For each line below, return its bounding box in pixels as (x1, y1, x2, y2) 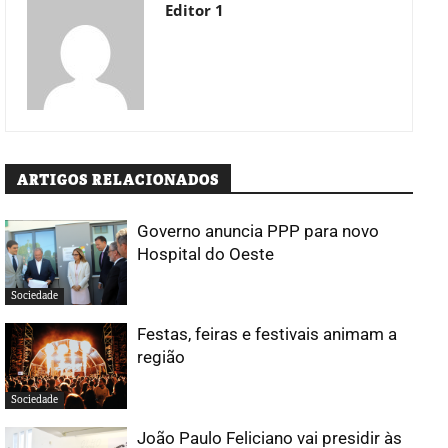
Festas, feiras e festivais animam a (137, 324, 398, 345)
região (137, 347, 186, 368)
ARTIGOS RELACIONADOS (17, 170, 219, 189)
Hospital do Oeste (137, 243, 275, 264)
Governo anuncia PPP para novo (137, 220, 380, 241)
